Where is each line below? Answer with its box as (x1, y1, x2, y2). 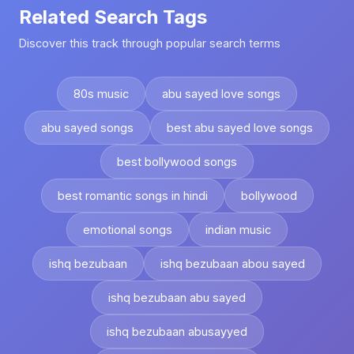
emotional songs (83, 223, 172, 236)
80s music (73, 87, 129, 100)
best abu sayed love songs (167, 121, 313, 134)
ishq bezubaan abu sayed (108, 291, 246, 304)
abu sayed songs (41, 121, 134, 134)
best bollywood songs (117, 155, 237, 168)
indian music (205, 223, 271, 236)
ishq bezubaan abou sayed (160, 257, 305, 270)
